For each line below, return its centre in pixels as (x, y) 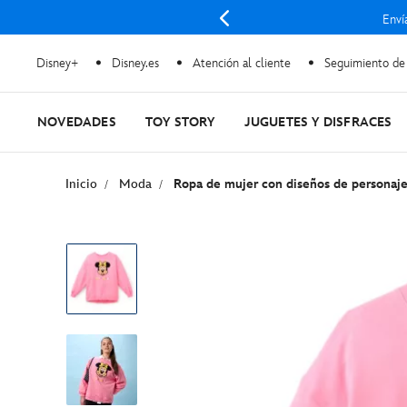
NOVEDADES (77, 122)
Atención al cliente (242, 63)
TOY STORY (180, 122)
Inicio (81, 184)
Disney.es (135, 63)
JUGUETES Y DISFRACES (318, 122)
